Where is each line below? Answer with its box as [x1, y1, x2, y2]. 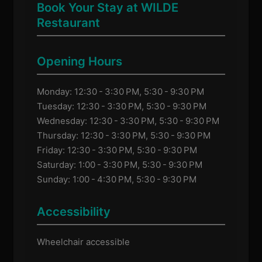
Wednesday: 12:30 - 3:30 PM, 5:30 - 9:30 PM [37, 115, 220, 126]
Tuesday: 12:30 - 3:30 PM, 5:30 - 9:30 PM [37, 100, 207, 112]
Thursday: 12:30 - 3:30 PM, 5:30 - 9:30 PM [37, 129, 211, 141]
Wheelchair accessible [37, 236, 130, 248]
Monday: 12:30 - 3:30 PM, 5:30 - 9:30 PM [37, 85, 205, 97]
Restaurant [37, 15, 101, 30]
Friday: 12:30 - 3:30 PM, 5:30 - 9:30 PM [37, 144, 198, 156]
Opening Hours [37, 53, 123, 68]
